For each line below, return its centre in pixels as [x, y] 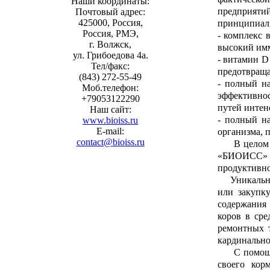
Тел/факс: [110, 66]
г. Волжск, [110, 45]
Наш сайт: [110, 110]
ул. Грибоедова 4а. [110, 55]
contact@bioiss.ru [110, 142]
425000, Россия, [110, 23]
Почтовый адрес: [110, 12]
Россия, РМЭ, [110, 34]
